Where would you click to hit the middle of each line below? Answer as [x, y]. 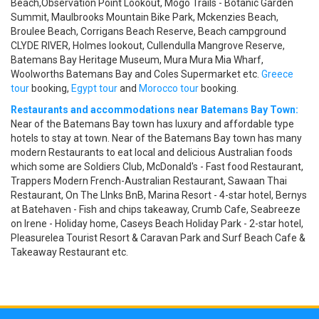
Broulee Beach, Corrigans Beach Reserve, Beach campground [148, 32]
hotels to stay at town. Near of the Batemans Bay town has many [156, 138]
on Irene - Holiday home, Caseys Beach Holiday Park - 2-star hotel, [157, 224]
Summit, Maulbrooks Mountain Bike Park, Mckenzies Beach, [145, 17]
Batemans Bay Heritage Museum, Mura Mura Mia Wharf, [137, 60]
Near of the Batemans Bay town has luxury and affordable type [152, 124]
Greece [277, 74]
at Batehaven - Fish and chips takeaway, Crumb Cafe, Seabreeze [156, 210]
